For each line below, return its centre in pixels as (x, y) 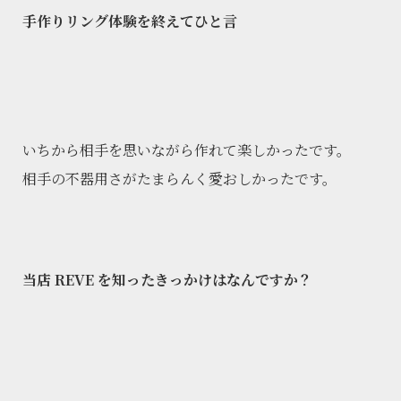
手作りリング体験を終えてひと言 (130, 21)
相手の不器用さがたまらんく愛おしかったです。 (179, 179)
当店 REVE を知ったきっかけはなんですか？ (167, 280)
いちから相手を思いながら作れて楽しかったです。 (187, 150)
